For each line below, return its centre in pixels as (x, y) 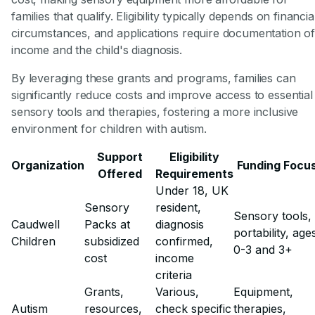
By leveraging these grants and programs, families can (154, 78)
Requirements (194, 173)
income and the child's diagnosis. (97, 50)
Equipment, (263, 291)
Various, (177, 291)
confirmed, (184, 241)
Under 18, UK (192, 190)
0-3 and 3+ (263, 249)
